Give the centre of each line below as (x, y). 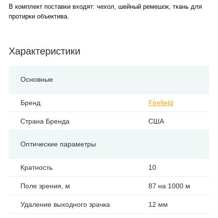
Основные (37, 79)
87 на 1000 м (169, 186)
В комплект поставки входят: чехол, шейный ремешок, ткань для (105, 7)
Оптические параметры (58, 144)
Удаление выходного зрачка (65, 204)
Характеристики (45, 51)
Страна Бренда (45, 121)
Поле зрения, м (45, 186)
